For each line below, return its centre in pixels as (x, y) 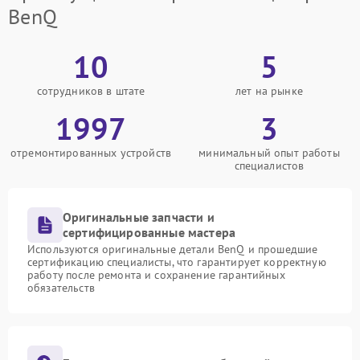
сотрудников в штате (91, 91)
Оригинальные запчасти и (139, 217)
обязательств (61, 288)
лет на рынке (269, 91)
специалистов (269, 166)
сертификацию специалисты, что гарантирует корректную (177, 262)
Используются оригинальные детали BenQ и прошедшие (173, 249)
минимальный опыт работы (269, 153)
